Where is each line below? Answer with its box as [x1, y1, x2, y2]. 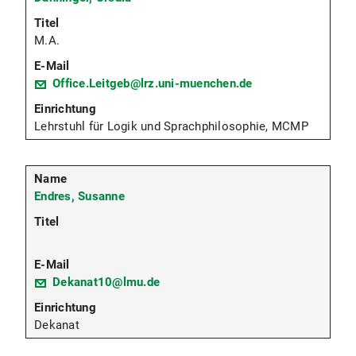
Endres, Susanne [34, 189, 125, 204]
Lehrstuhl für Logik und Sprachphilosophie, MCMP [34, 119, 308, 134]
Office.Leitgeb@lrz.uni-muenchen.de [52, 76, 253, 91]
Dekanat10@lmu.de [52, 275, 160, 290]
